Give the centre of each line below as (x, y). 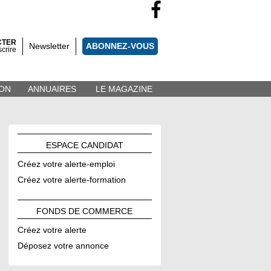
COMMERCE (108, 211)
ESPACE (63, 145)
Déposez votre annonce (63, 246)
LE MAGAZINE (124, 89)
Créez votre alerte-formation (71, 180)
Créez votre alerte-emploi (66, 164)
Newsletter (49, 46)
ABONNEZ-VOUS (120, 46)
